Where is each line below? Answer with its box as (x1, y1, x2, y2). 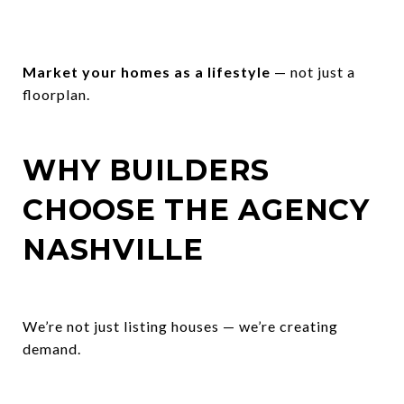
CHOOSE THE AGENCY (23, 191, 370, 227)
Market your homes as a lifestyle (23, 62, 271, 80)
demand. (23, 339, 81, 357)
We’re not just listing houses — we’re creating (23, 317, 338, 335)
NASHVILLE (23, 231, 204, 267)
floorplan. (23, 85, 90, 103)
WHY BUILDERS (23, 151, 270, 188)
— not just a (271, 62, 355, 80)
